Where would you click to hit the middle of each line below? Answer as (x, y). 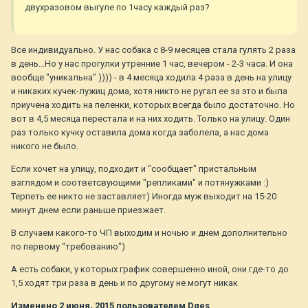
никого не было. (45, 146)
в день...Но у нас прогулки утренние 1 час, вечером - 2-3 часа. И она (152, 64)
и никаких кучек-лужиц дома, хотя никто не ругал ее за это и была (149, 91)
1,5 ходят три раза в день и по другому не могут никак (124, 283)
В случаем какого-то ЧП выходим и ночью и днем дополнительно (149, 233)
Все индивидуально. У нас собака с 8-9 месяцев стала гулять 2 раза (153, 50)
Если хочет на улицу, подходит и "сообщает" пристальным (134, 169)
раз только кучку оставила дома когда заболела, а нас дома (140, 133)
